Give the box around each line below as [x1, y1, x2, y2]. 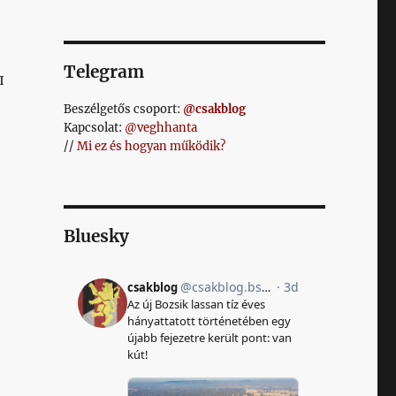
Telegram [63, 61, 144, 82]
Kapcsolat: [63, 120, 125, 135]
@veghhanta [124, 120, 197, 135]
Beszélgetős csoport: [63, 102, 183, 117]
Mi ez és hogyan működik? [76, 139, 225, 154]
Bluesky [63, 225, 129, 247]
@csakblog [182, 102, 246, 117]
